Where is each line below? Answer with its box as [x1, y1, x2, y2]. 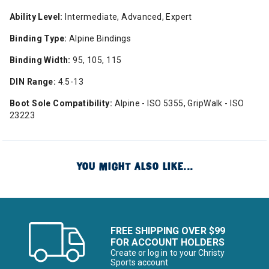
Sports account [110, 258, 169, 267]
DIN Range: [10, 77, 56, 86]
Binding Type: [10, 34, 67, 43]
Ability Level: [10, 12, 63, 22]
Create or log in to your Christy [110, 248, 225, 258]
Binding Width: [10, 55, 71, 65]
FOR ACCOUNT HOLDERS [110, 237, 225, 248]
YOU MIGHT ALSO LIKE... [76, 160, 193, 173]
